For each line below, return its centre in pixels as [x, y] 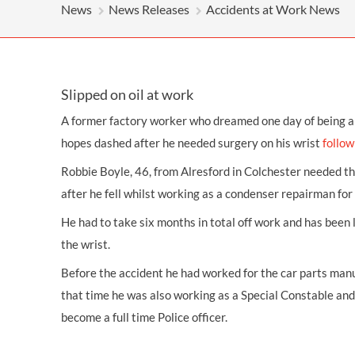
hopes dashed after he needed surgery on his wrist [192, 143]
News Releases [149, 9]
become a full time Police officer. [144, 317]
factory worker [148, 120]
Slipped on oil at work [127, 94]
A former [85, 120]
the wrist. [86, 244]
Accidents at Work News [273, 9]
